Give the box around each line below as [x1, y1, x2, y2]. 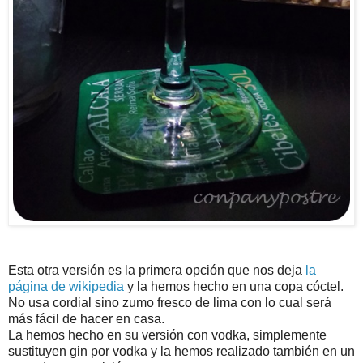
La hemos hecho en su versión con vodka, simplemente [8, 327, 327, 342]
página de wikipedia [8, 279, 127, 293]
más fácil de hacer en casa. [8, 311, 164, 326]
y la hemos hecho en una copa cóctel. [127, 279, 344, 293]
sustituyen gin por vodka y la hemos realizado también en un [8, 344, 355, 358]
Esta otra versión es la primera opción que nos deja [8, 263, 305, 277]
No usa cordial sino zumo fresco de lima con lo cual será [8, 295, 331, 310]
